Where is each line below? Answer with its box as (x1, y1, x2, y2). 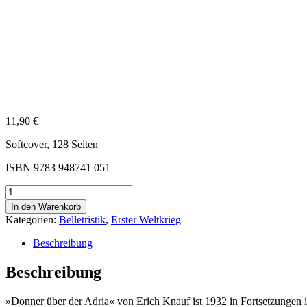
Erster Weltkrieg (111, 214, 181, 226)
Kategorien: (5, 214, 59, 226)
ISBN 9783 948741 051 (5, 162, 110, 174)
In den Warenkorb (11, 201, 81, 212)
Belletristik (59, 214, 106, 226)
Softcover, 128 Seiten (5, 138, 98, 151)
